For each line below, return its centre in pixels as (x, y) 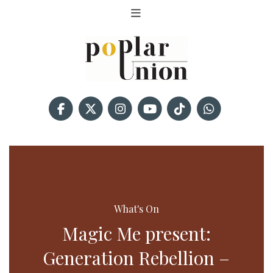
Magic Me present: (136, 234)
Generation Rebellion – (136, 258)
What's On (136, 209)
